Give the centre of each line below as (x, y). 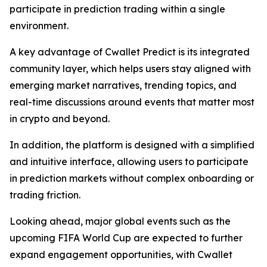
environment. (39, 26)
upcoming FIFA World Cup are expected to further (126, 238)
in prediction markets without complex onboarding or (132, 178)
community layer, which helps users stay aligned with (130, 69)
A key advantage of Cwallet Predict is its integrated (130, 52)
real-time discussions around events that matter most (132, 102)
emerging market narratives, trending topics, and (123, 85)
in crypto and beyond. (60, 119)
